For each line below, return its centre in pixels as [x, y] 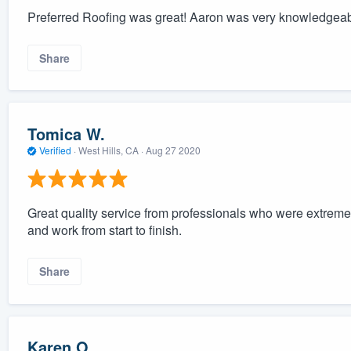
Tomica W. [66, 133]
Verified [55, 150]
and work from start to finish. [104, 230]
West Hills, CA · [110, 150]
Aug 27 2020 [173, 150]
